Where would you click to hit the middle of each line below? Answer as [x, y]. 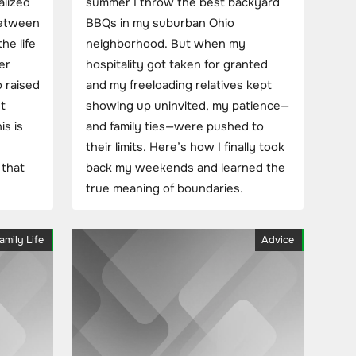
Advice [278, 240]
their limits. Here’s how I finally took [185, 147]
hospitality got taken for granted [177, 64]
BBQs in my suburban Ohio [160, 23]
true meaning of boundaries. [164, 188]
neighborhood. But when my [166, 44]
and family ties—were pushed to [175, 126]
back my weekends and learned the [186, 168]
